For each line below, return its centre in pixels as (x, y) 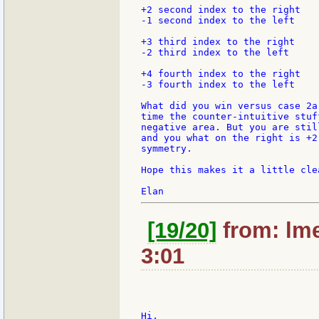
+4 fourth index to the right (221, 74)
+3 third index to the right (218, 42)
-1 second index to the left (218, 21)
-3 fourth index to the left (218, 85)
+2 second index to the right (221, 10)
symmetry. (167, 149)
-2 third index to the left (215, 53)
